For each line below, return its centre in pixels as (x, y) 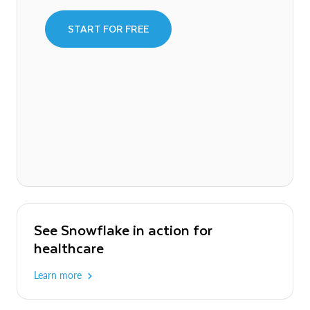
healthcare (69, 247)
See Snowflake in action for (123, 229)
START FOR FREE (108, 28)
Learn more (58, 275)
